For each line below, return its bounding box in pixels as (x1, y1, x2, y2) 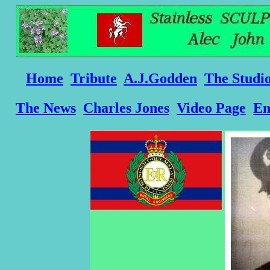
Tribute (71, 71, 117, 87)
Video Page (177, 100, 246, 116)
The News (16, 100, 76, 116)
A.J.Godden (124, 71, 197, 87)
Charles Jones (83, 100, 169, 116)
